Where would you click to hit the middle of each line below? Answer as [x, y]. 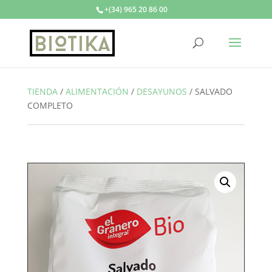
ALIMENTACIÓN [97, 91]
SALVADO [213, 91]
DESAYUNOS [161, 91]
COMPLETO [50, 105]
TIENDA [42, 91]
